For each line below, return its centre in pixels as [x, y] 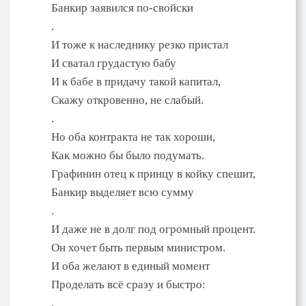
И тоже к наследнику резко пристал [140, 44]
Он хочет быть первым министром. [138, 247]
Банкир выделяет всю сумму [123, 192]
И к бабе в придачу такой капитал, [136, 81]
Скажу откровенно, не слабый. [127, 100]
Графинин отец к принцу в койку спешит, [153, 173]
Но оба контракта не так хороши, [133, 137]
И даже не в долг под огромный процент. [153, 229]
